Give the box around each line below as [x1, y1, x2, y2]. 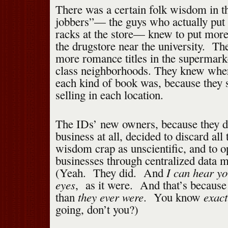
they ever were [77, 189, 144, 205]
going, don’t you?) [55, 202, 138, 217]
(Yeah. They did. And [55, 165, 166, 181]
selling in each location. [55, 87, 163, 103]
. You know [143, 189, 204, 205]
